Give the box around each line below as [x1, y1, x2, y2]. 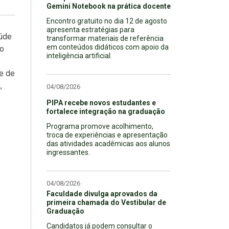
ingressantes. [47, 148, 90, 156]
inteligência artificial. [47, 51, 112, 60]
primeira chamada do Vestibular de [47, 198, 166, 207]
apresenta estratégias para [47, 25, 134, 34]
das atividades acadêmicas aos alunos [47, 139, 170, 148]
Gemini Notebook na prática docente [47, 2, 171, 10]
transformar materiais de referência [47, 34, 164, 42]
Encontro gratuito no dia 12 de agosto [47, 16, 167, 25]
